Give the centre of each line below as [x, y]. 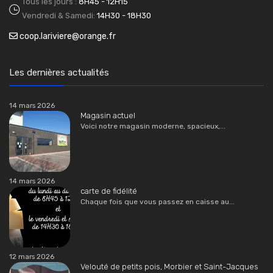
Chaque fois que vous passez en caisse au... [158, 202]
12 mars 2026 [32, 257]
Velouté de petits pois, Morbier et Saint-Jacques [170, 267]
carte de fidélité [109, 191]
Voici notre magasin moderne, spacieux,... [153, 126]
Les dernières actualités [59, 73]
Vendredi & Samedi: [59, 16]
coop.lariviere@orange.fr [68, 37]
